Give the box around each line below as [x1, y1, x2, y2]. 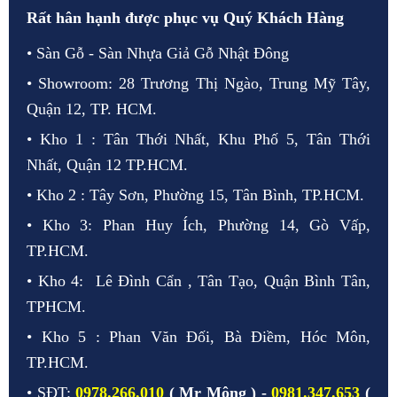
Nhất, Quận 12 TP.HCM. [27, 156, 188, 175]
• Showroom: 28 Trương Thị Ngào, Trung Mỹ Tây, [27, 74, 370, 93]
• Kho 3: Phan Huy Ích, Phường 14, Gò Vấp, [27, 216, 370, 235]
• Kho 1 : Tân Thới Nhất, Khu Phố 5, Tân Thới [27, 130, 370, 149]
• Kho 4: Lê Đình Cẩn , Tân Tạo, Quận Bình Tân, [27, 272, 370, 291]
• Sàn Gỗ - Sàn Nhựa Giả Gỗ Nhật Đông [27, 44, 293, 63]
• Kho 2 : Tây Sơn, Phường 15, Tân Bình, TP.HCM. [27, 186, 364, 205]
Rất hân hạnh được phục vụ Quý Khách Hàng [27, 9, 344, 27]
